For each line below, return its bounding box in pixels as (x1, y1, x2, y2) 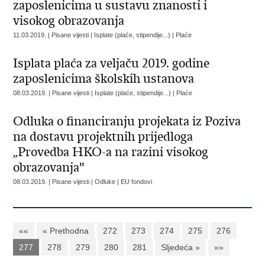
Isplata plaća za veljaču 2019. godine (13, 56, 210, 71)
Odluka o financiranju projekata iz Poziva (13, 114, 241, 129)
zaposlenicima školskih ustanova (13, 71, 195, 86)
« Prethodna (43, 226, 89, 235)
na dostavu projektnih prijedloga (13, 129, 193, 144)
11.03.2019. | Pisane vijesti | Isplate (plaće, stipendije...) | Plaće (13, 31, 192, 38)
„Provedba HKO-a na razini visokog (13, 144, 209, 160)
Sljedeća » (161, 243, 201, 252)
